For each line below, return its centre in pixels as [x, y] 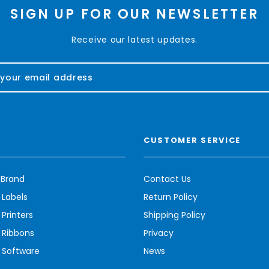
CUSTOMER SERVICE [192, 141]
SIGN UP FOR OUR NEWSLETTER [134, 14]
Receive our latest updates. [134, 40]
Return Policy [171, 197]
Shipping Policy [174, 215]
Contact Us [167, 179]
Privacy [159, 233]
